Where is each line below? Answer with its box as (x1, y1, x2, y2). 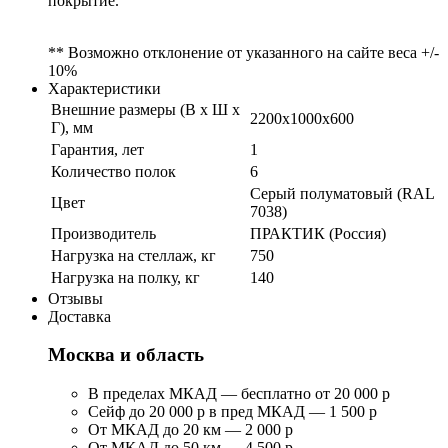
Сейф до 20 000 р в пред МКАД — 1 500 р (88, 403, 377, 421)
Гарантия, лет (51, 140, 144, 158)
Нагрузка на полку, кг (51, 268, 200, 286)
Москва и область (48, 344, 204, 366)
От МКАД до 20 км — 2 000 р (88, 421, 293, 439)
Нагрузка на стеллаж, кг (51, 246, 216, 264)
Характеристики (48, 79, 161, 97)
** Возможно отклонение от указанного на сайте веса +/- (48, 43, 439, 61)
